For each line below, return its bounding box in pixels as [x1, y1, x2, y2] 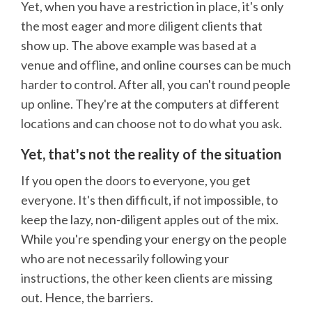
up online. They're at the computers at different [21, 95, 279, 111]
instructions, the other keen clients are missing [21, 270, 272, 286]
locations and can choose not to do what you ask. [21, 115, 282, 131]
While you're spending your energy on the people [21, 231, 287, 247]
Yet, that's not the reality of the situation [21, 145, 281, 162]
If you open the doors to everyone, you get [21, 173, 251, 189]
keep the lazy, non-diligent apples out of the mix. [21, 212, 279, 228]
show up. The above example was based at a [21, 37, 256, 53]
